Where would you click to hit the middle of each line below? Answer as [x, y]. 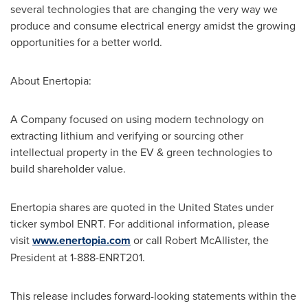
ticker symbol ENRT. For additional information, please [140, 223]
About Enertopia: [51, 80]
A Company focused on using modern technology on [137, 119]
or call [148, 240]
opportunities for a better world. [86, 42]
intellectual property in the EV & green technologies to [141, 152]
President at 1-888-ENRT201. [78, 257]
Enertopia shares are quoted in [85, 207]
